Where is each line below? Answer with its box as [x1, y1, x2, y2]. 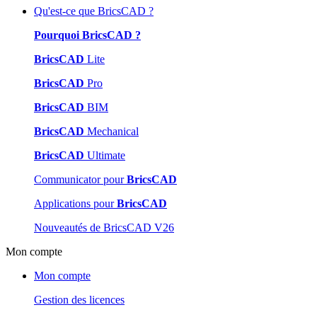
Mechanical [84, 125, 139, 137]
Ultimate [84, 149, 125, 161]
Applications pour [34, 197, 117, 209]
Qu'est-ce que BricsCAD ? [34, 4, 154, 17]
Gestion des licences [34, 293, 125, 306]
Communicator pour [34, 173, 127, 185]
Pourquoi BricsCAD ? [34, 28, 141, 41]
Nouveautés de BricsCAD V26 [34, 221, 174, 234]
